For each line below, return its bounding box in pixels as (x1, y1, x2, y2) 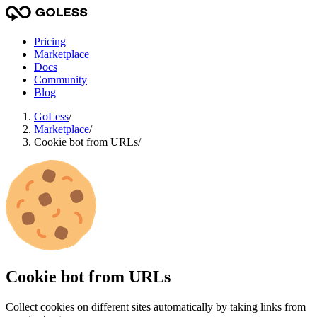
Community (34, 74, 87, 86)
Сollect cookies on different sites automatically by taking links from (6, 300, 306, 313)
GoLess (34, 110, 69, 122)
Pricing (34, 35, 66, 47)
